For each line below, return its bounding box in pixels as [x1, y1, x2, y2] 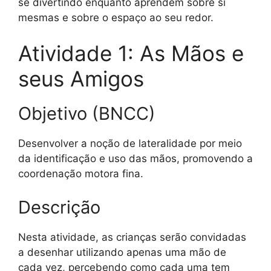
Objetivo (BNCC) [18, 103, 155, 125]
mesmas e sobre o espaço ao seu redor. [18, 11, 214, 24]
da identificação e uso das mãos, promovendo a [18, 152, 253, 165]
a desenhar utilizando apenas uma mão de [18, 246, 226, 258]
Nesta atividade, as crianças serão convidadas [18, 230, 246, 243]
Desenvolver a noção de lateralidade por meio [18, 137, 242, 150]
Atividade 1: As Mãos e [18, 41, 244, 67]
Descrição [18, 196, 100, 218]
